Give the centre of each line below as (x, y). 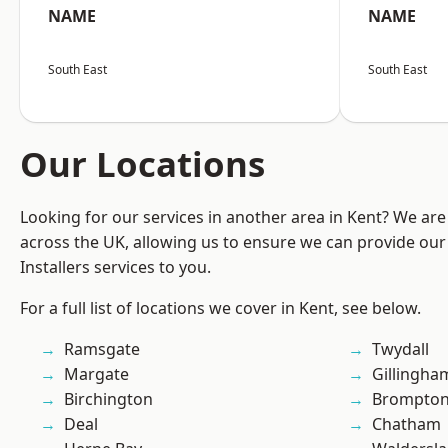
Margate (96, 374)
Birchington (108, 399)
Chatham (406, 424)
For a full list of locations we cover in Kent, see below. (220, 308)
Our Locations (142, 164)
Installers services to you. (115, 267)
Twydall (400, 349)
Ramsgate (102, 349)
